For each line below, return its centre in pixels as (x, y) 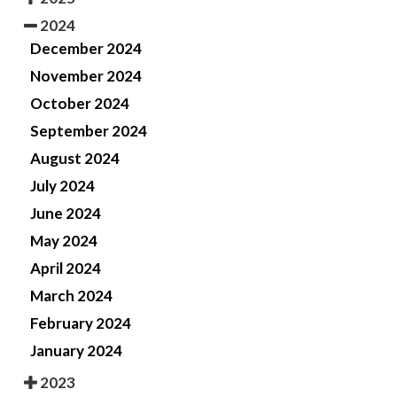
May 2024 (64, 240)
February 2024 (81, 323)
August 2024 (75, 158)
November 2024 (86, 75)
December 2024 (86, 48)
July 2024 (62, 185)
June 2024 (66, 213)
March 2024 (71, 295)
